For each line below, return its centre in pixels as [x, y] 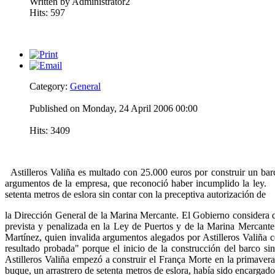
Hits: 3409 [50, 131]
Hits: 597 [47, 13]
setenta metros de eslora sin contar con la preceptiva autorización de [135, 195]
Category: [50, 87]
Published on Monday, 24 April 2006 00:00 [114, 109]
